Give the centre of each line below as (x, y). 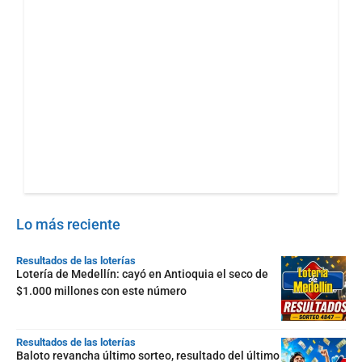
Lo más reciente (68, 224)
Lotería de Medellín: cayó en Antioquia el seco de (142, 274)
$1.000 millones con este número (101, 291)
